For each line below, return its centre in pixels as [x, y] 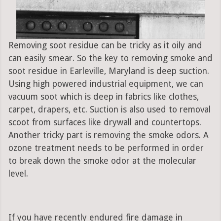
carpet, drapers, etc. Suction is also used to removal [109, 110]
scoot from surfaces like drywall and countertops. [105, 123]
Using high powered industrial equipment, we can [106, 84]
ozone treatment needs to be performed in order [106, 148]
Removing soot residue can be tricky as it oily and [105, 46]
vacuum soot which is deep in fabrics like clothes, [103, 97]
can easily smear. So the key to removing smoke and [110, 58]
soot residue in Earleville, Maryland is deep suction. [109, 71]
